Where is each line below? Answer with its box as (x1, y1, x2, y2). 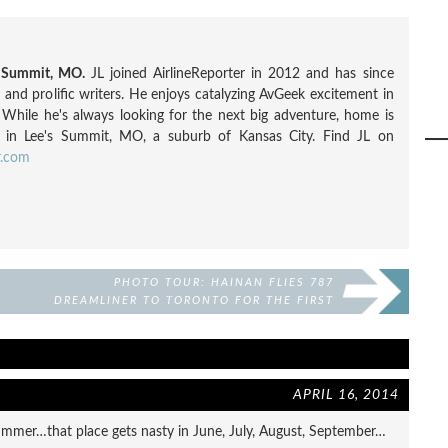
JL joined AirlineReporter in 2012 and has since (84, 66, 394, 81)
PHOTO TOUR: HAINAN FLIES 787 (113, 277, 334, 288)
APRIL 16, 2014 (292, 387, 399, 402)
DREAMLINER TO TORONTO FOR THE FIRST (53, 295, 334, 306)
